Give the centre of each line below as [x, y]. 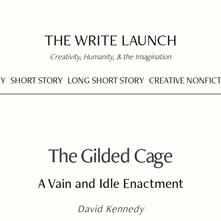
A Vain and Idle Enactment [110, 183]
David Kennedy [111, 208]
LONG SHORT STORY [106, 80]
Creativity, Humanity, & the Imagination [110, 56]
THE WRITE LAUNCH [110, 40]
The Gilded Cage [110, 155]
